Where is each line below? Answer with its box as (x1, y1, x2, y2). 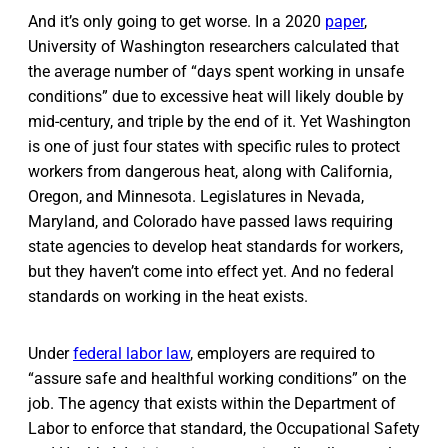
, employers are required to (190, 343, 375, 363)
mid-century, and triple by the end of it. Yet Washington (28, 111, 411, 131)
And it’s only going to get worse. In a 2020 (28, 11, 325, 31)
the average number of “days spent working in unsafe (28, 61, 404, 81)
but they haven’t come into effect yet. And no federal (28, 261, 394, 281)
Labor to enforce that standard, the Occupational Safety (28, 418, 420, 438)
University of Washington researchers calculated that (28, 36, 399, 56)
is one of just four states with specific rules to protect (28, 136, 400, 156)
